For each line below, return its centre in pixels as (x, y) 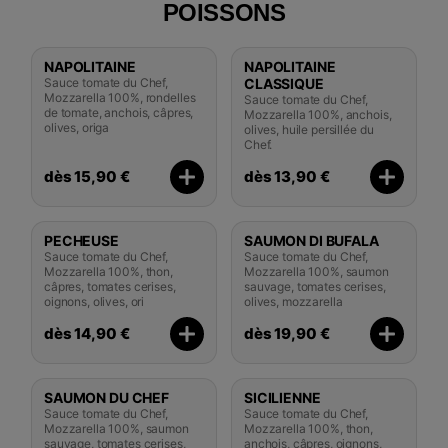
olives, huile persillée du (309, 129)
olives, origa (77, 127)
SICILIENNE (282, 397)
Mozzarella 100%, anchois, (318, 114)
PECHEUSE (81, 240)
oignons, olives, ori (94, 301)
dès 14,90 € (87, 333)
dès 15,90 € (87, 176)
